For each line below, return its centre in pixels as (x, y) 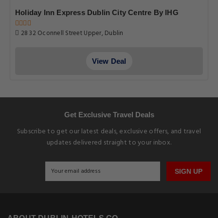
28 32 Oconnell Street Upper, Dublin (71, 33)
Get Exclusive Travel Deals (109, 115)
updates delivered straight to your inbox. (109, 143)
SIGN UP (189, 171)
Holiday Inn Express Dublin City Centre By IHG (97, 12)
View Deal (109, 61)
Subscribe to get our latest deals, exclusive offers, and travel (109, 132)
